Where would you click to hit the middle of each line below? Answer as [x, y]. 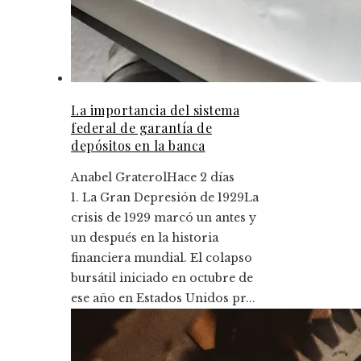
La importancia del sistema [155, 110]
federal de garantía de [141, 127]
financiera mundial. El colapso [162, 257]
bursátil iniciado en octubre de [162, 278]
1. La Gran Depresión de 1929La [165, 197]
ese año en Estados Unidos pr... [163, 298]
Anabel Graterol [119, 177]
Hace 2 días [201, 177]
